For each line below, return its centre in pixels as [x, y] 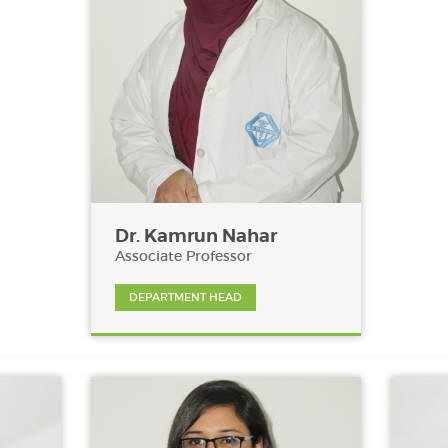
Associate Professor [183, 256]
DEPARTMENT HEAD [185, 297]
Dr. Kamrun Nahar [196, 236]
